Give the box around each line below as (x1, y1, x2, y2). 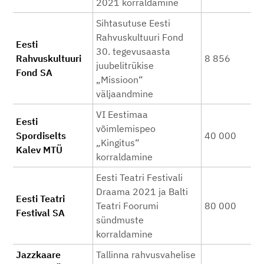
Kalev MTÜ (16, 144, 62, 156)
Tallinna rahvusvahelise (96, 249, 196, 260)
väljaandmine (96, 88, 153, 100)
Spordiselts (16, 130, 66, 141)
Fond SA (16, 67, 52, 78)
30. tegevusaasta (96, 45, 170, 57)
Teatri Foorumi (96, 200, 159, 212)
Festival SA (16, 207, 65, 219)
